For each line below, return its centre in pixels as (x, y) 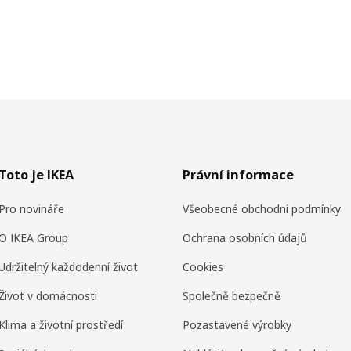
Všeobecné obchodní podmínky (261, 208)
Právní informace (238, 174)
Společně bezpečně (231, 295)
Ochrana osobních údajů (244, 237)
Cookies (203, 266)
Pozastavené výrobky (237, 324)
